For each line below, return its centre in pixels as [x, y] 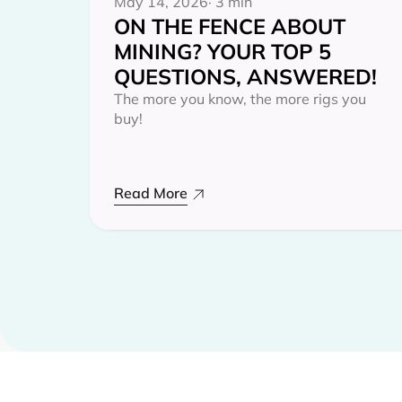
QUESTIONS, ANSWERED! [245, 76]
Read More [151, 192]
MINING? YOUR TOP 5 [223, 51]
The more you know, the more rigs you [240, 98]
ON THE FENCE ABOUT [230, 26]
